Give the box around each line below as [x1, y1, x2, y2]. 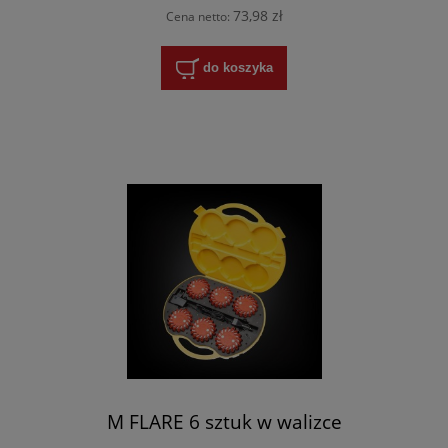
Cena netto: [165, 7, 233, 25]
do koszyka [202, 59, 273, 75]
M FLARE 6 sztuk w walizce [106, 408, 342, 436]
